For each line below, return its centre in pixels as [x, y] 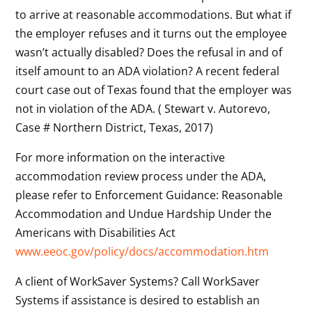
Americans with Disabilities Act [96, 232]
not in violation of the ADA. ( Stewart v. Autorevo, [143, 108]
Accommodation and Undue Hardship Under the [144, 213]
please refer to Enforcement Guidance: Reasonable [149, 195]
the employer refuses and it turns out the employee [151, 33]
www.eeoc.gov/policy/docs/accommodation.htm [142, 251]
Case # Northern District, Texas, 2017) [115, 127]
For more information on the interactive [120, 157]
